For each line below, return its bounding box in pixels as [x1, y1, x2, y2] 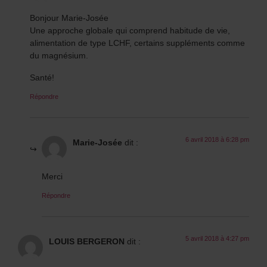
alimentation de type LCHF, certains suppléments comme [30, 37, 245, 49]
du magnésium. [30, 49, 88, 61]
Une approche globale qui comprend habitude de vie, [30, 24, 230, 36]
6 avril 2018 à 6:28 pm [185, 135, 249, 144]
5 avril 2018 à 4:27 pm [185, 233, 249, 243]
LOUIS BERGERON [49, 235, 125, 247]
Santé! [30, 72, 54, 83]
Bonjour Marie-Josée [30, 12, 108, 24]
